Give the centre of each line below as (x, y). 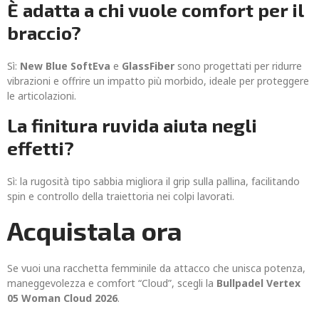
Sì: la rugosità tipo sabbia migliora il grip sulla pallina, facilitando (153, 181)
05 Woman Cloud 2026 (62, 298)
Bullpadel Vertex (258, 283)
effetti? (41, 148)
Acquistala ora (95, 230)
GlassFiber (148, 66)
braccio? (44, 32)
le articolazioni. (42, 96)
